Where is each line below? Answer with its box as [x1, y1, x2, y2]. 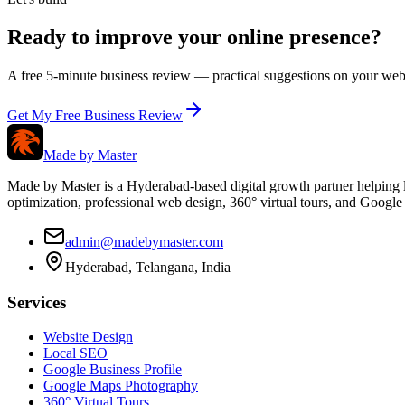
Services [7, 292, 66, 312]
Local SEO [43, 345, 108, 362]
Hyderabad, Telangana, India [65, 259, 231, 275]
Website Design [43, 329, 133, 345]
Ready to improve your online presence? [7, 24, 381, 49]
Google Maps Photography [43, 378, 198, 394]
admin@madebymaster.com [65, 233, 223, 250]
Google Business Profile [43, 362, 182, 378]
